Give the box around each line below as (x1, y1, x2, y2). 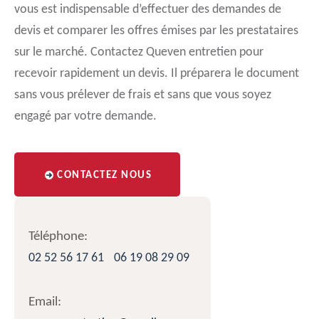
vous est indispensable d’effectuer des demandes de (14, 3, 281, 16)
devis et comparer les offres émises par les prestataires (14, 24, 298, 38)
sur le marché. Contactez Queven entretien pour (14, 46, 263, 59)
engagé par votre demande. (14, 110, 157, 123)
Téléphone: (28, 230, 88, 244)
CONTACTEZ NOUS (57, 170, 152, 181)
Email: (28, 296, 61, 309)
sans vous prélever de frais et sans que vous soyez (14, 88, 271, 102)
